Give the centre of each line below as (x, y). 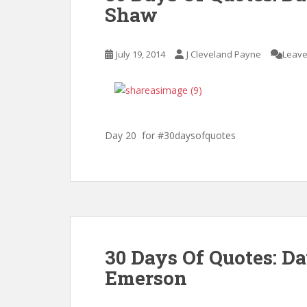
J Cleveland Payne (223, 54)
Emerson (146, 278)
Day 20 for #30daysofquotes (170, 135)
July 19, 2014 (141, 54)
